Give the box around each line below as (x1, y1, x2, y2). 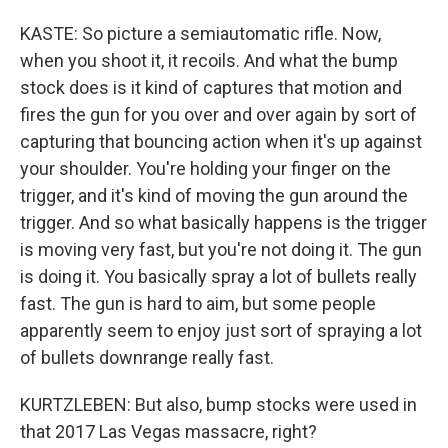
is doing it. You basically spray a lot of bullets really (20, 266, 417, 287)
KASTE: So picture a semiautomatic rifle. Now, (20, 23, 381, 44)
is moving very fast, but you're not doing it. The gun (20, 239, 422, 260)
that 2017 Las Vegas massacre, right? (20, 421, 317, 442)
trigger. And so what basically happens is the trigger (20, 212, 427, 233)
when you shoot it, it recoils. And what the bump (20, 50, 398, 71)
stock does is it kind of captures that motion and (20, 77, 402, 98)
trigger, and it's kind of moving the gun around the (20, 185, 408, 206)
